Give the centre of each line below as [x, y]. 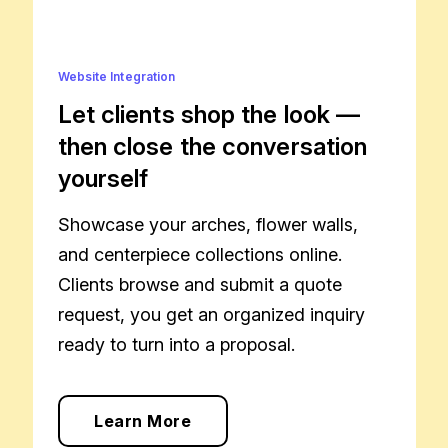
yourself [103, 178]
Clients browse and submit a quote [199, 284]
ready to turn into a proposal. [176, 344]
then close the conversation [212, 146]
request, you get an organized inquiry [211, 314]
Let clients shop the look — [209, 114]
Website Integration [116, 76]
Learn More [142, 420]
